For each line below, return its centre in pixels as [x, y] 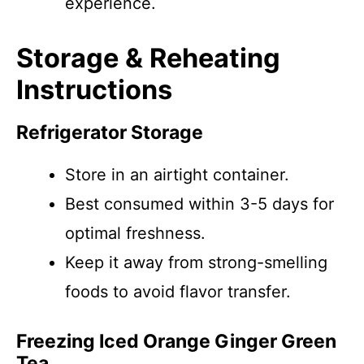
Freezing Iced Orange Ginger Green [176, 341]
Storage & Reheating [148, 58]
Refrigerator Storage [110, 132]
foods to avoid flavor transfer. [178, 292]
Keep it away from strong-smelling [196, 262]
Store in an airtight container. [177, 175]
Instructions [94, 90]
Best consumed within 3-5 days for [199, 204]
